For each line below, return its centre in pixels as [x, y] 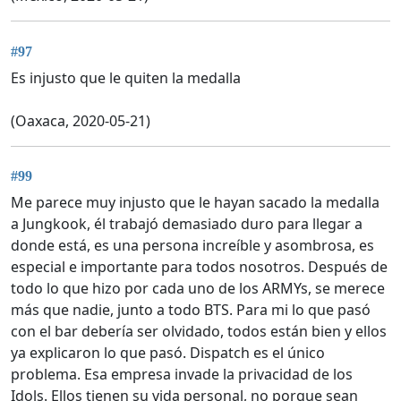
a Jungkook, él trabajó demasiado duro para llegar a [187, 224]
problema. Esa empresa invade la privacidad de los [182, 375]
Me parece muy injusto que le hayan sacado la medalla [195, 203]
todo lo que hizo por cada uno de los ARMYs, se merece [198, 289]
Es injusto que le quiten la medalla [126, 77]
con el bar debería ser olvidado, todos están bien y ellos [199, 332]
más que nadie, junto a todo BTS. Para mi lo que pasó [191, 310]
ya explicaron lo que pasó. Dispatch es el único [168, 353]
